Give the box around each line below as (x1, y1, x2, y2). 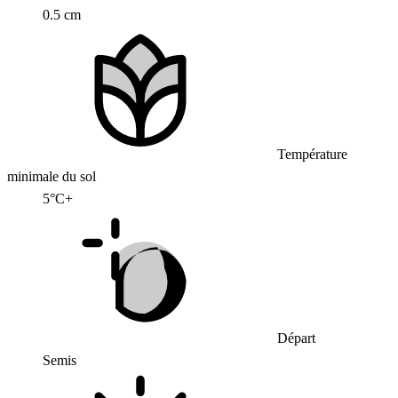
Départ (274, 330, 315, 346)
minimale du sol (7, 169, 96, 184)
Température (274, 147, 347, 162)
